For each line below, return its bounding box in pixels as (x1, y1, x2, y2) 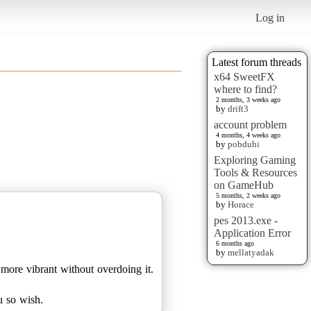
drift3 (228, 103, 249, 114)
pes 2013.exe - (214, 214, 278, 226)
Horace (228, 199, 254, 210)
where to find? (214, 83, 277, 95)
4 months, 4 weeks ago (216, 131, 280, 139)
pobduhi (228, 138, 260, 149)
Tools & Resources (214, 166, 297, 178)
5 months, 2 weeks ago (216, 191, 280, 199)
